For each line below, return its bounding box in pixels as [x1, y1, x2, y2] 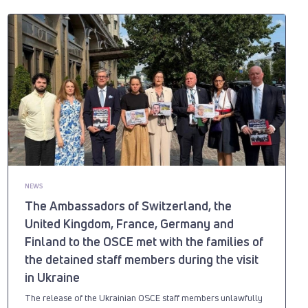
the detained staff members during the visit [24, 250, 258, 267]
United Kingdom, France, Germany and [24, 214, 234, 232]
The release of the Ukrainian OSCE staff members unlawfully [24, 291, 263, 304]
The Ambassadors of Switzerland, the [24, 197, 232, 214]
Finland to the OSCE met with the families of [24, 232, 263, 250]
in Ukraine [24, 268, 80, 285]
